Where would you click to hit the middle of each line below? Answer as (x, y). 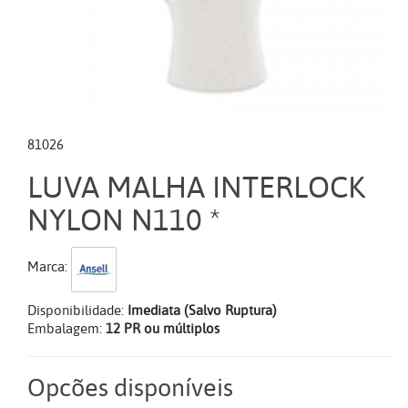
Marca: (49, 266)
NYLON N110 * (124, 221)
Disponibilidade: (76, 311)
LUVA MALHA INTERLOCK (196, 189)
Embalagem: (66, 329)
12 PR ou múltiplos (163, 329)
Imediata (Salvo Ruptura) (202, 311)
